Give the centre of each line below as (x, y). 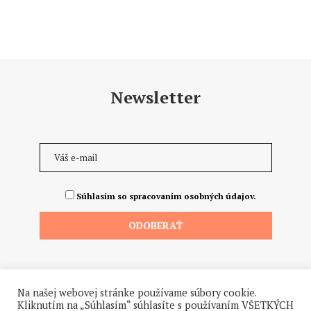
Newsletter (155, 97)
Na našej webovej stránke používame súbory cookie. (137, 293)
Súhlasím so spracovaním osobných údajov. (166, 196)
